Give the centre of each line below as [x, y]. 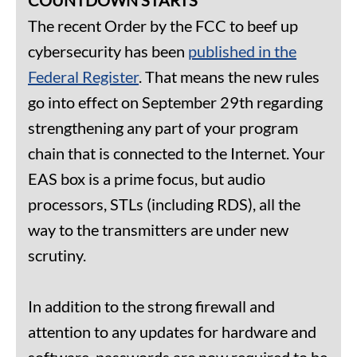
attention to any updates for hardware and [172, 331]
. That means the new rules [229, 76]
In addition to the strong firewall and [151, 306]
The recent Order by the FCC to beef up [163, 25]
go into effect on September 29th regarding [175, 102]
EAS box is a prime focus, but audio [147, 178]
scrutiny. [57, 255]
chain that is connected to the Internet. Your [177, 153]
